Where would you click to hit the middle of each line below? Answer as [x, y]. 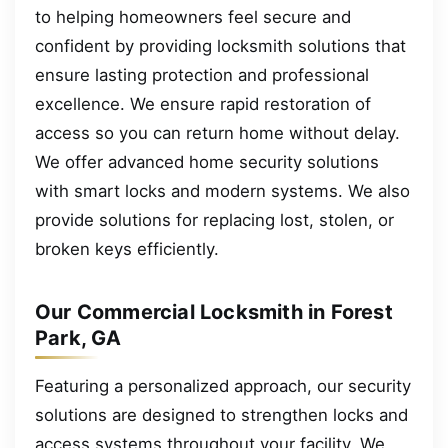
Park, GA [78, 338]
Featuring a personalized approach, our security [223, 386]
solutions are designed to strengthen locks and [221, 415]
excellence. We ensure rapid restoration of [203, 104]
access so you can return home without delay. [217, 133]
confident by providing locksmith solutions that [220, 46]
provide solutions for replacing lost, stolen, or [214, 220]
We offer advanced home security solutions [207, 162]
